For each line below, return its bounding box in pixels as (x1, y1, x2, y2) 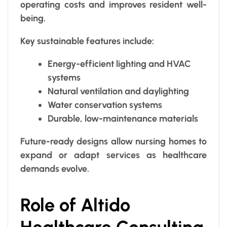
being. (20, 13, 46, 24)
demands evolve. (20, 163, 89, 175)
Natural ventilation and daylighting (48, 86, 189, 97)
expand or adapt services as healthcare (20, 149, 207, 161)
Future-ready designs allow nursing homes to (20, 136, 207, 147)
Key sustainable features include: (20, 35, 154, 47)
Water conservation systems (48, 99, 162, 111)
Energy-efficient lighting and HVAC (48, 58, 191, 70)
